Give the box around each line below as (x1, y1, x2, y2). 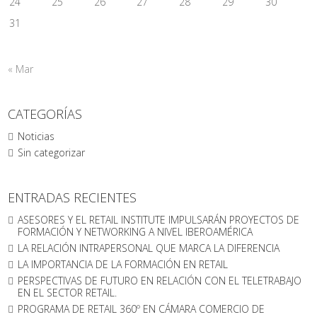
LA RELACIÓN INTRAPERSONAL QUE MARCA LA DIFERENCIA (18, 241, 280, 255)
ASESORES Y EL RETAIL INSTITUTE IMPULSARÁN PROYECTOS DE (18, 213, 300, 226)
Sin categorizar (18, 146, 86, 159)
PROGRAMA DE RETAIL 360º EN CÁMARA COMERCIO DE (18, 302, 265, 316)
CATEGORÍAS (8, 105, 83, 122)
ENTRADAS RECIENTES (8, 189, 137, 206)
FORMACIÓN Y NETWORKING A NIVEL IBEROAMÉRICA (18, 225, 253, 238)
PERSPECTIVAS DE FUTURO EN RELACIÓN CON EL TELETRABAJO (18, 274, 302, 287)
